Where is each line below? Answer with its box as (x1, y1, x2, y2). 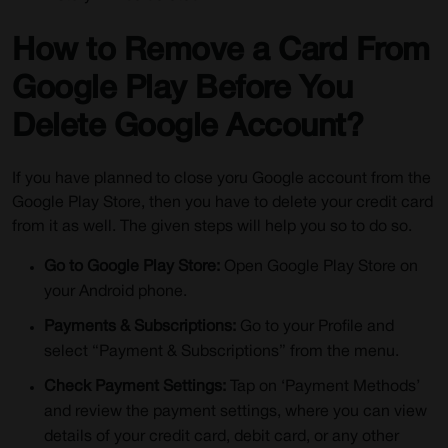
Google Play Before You (12, 75, 352, 104)
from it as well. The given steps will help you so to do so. (12, 220, 412, 234)
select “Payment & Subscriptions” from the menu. (44, 345, 399, 359)
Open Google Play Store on (224, 260, 418, 274)
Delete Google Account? (12, 113, 363, 142)
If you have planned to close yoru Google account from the (12, 172, 431, 186)
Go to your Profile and (236, 320, 394, 334)
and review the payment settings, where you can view (44, 405, 427, 419)
